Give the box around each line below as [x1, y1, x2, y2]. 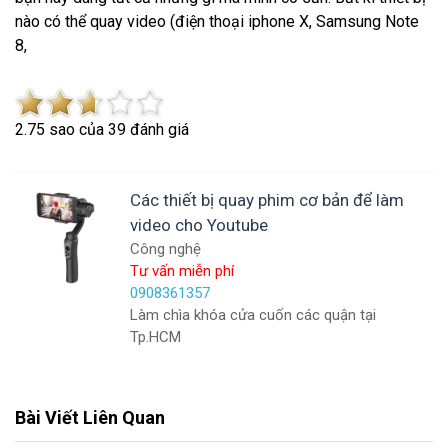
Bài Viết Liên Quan [15, 407, 165, 428]
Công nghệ [130, 240, 201, 258]
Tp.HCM [130, 328, 181, 346]
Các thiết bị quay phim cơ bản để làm [130, 190, 404, 210]
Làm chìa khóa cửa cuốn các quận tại [130, 306, 376, 324]
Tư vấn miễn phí [130, 262, 234, 280]
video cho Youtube [130, 215, 268, 235]
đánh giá [126, 120, 189, 139]
